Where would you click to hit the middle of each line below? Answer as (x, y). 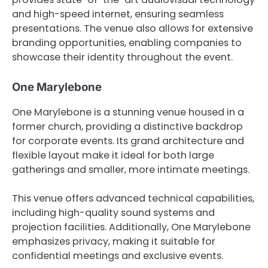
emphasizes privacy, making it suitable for (114, 242)
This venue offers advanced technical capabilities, (133, 199)
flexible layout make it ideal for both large (113, 156)
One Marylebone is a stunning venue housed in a (128, 112)
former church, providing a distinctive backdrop (127, 127)
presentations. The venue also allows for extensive (133, 28)
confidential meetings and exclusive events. (118, 256)
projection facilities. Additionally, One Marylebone (131, 227)
